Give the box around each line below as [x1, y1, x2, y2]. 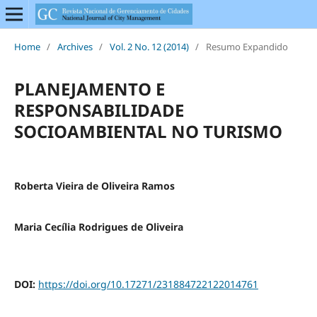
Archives [57, 40, 93, 53]
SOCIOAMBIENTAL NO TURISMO [13, 119, 282, 143]
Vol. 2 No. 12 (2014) [109, 40, 189, 53]
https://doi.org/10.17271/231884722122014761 [38, 277, 258, 291]
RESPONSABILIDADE [13, 98, 184, 122]
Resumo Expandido [205, 40, 288, 53]
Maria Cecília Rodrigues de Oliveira [13, 219, 183, 234]
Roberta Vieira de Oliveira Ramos [13, 178, 175, 192]
